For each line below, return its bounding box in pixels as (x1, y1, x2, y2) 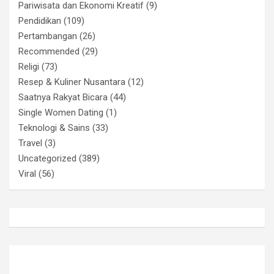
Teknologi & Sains (18, 122, 90, 134)
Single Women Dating (18, 107, 103, 119)
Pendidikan (18, 15, 61, 27)
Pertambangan (18, 31, 77, 42)
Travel (18, 138, 42, 149)
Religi (18, 61, 39, 73)
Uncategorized (18, 153, 76, 165)
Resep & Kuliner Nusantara (18, 76, 125, 88)
